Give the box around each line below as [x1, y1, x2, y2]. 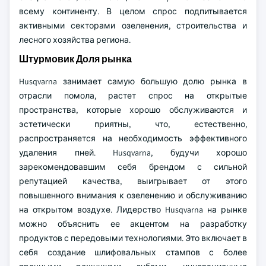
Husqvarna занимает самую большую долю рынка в [19, 76, 247, 87]
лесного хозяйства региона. [19, 34, 131, 45]
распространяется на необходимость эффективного [19, 133, 247, 144]
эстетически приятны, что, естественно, [19, 119, 247, 129]
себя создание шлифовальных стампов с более [19, 247, 247, 258]
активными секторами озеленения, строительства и [19, 20, 247, 31]
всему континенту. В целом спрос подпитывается [19, 6, 247, 17]
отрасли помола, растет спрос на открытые [19, 90, 247, 101]
